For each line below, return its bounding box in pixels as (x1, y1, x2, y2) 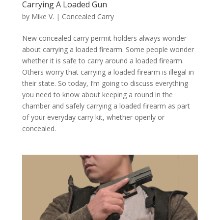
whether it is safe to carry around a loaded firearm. (22, 56, 184, 66)
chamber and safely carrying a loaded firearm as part (22, 101, 190, 111)
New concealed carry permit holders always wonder (22, 33, 187, 43)
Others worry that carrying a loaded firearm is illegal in (22, 67, 194, 77)
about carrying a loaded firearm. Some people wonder (22, 45, 194, 55)
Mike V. (31, 12, 54, 22)
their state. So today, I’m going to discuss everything (22, 79, 188, 88)
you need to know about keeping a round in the (22, 90, 173, 100)
